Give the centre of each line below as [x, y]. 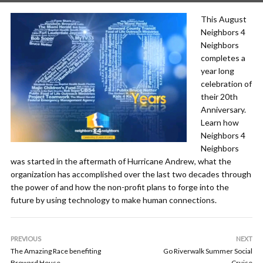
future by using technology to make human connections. [114, 200]
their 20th [219, 97]
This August [224, 19]
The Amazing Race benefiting [56, 251]
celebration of [226, 84]
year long [218, 71]
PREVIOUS [26, 239]
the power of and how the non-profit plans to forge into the [120, 187]
